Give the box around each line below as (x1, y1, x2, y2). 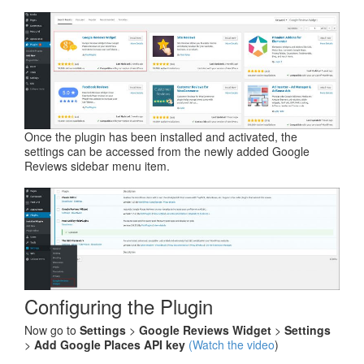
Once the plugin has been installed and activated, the (24, 128, 297, 145)
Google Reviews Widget (139, 322, 275, 339)
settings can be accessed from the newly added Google (24, 142, 310, 159)
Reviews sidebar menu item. (24, 157, 170, 174)
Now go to (24, 322, 80, 339)
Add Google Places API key (34, 336, 185, 353)
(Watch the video (188, 336, 275, 353)
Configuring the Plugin (24, 292, 213, 321)
